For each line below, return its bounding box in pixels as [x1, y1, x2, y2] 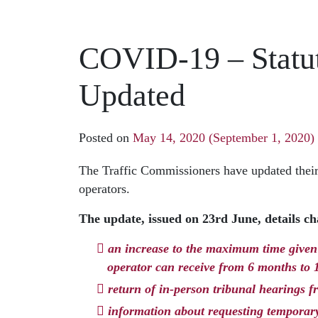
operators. [79, 182, 130, 197]
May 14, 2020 [133, 131, 205, 146]
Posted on [79, 131, 133, 146]
